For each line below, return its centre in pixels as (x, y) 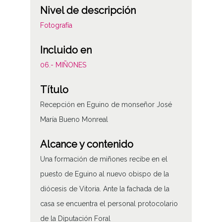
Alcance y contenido (86, 144)
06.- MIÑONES (63, 65)
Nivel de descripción (88, 10)
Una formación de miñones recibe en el (104, 159)
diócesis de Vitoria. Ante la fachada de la (105, 189)
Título (54, 89)
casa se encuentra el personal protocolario (109, 203)
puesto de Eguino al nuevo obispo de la (104, 174)
